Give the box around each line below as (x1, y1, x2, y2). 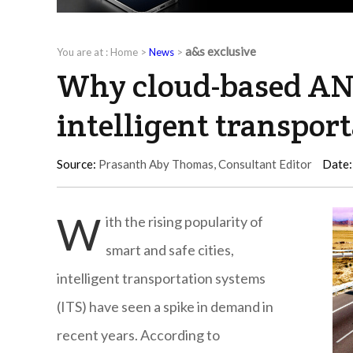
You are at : (57, 46, 110, 59)
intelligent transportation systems (57, 269, 266, 288)
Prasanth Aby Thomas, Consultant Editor (96, 157, 312, 172)
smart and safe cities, (106, 241, 234, 259)
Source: (57, 157, 96, 172)
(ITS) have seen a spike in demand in (57, 298, 273, 316)
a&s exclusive (185, 44, 256, 59)
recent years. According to (57, 326, 220, 344)
